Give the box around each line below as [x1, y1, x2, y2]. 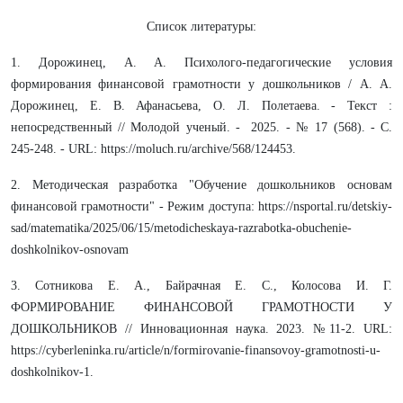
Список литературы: [147, 20, 256, 33]
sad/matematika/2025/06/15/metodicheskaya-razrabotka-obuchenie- [11, 221, 352, 235]
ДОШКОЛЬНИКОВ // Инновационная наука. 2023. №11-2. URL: [11, 322, 392, 336]
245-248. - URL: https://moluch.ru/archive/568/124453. [11, 142, 296, 156]
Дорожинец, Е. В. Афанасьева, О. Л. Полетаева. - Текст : [11, 99, 392, 112]
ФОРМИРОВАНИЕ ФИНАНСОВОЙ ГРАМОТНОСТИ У [11, 300, 392, 314]
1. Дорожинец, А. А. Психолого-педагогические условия [11, 56, 392, 69]
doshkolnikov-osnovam [11, 243, 129, 256]
